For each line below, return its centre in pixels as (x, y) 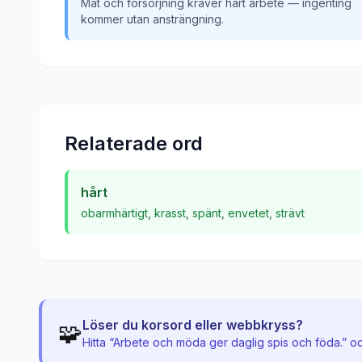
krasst (170, 213)
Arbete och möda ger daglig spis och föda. (227, 342)
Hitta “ (98, 342)
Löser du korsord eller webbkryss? (193, 325)
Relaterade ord (134, 143)
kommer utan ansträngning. (152, 19)
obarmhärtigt (114, 213)
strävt (290, 213)
